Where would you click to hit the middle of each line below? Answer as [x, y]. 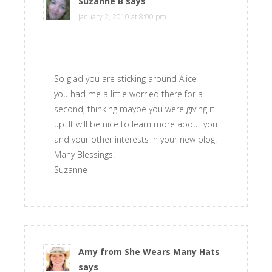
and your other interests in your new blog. [135, 139]
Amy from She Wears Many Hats [149, 252]
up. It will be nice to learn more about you [136, 124]
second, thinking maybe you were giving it [134, 109]
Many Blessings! [84, 155]
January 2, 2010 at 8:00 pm [122, 17]
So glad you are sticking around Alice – [129, 79]
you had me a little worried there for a [128, 94]
